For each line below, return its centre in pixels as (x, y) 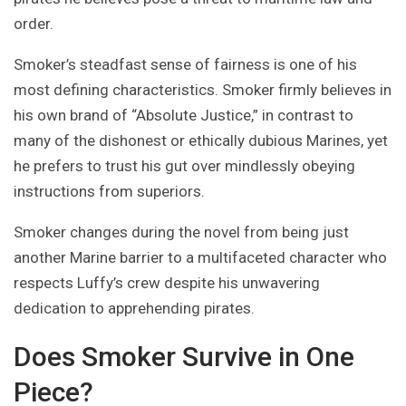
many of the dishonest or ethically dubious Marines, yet (201, 141)
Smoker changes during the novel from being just (181, 232)
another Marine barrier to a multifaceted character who (200, 258)
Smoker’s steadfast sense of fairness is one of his (185, 65)
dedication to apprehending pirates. (134, 309)
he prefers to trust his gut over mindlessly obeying (184, 166)
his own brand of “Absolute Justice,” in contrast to (184, 116)
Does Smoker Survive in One (184, 357)
